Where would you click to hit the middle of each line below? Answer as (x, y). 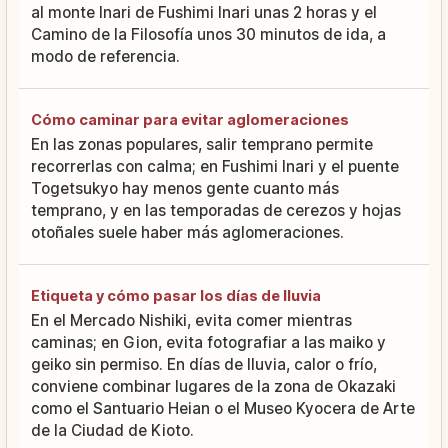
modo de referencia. (105, 56)
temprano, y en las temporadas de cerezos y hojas (216, 210)
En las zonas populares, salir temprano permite (202, 144)
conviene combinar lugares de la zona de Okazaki (213, 386)
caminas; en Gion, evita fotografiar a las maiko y (208, 342)
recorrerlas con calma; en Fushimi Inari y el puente (215, 166)
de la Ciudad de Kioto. (112, 430)
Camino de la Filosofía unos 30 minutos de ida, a (208, 34)
